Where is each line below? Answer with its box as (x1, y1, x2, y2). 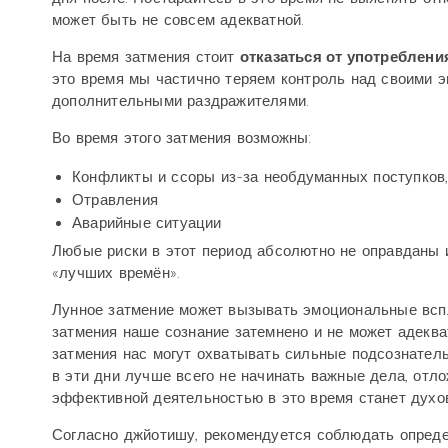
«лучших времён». (52, 264, 181, 282)
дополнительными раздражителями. (52, 92, 310, 110)
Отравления (72, 191, 158, 209)
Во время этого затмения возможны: (52, 129, 312, 147)
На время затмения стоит (52, 48, 240, 66)
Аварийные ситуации (72, 214, 222, 232)
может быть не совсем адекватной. (52, 11, 305, 29)
